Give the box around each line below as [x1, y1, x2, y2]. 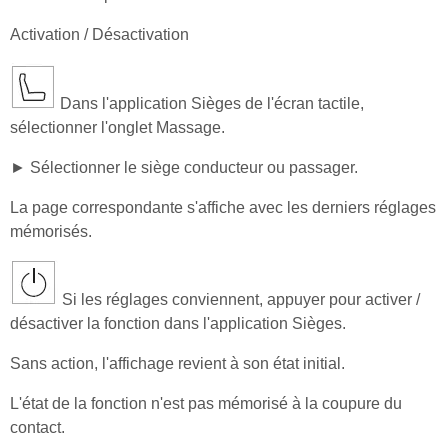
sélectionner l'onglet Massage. [10, 118, 225, 136]
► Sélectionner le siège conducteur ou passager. [10, 158, 358, 176]
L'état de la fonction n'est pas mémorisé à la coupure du [10, 394, 402, 412]
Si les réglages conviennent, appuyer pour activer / [58, 290, 420, 308]
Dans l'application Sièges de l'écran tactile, [56, 94, 364, 112]
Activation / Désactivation [10, 25, 189, 43]
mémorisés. [10, 222, 92, 240]
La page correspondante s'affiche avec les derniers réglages [10, 198, 436, 216]
